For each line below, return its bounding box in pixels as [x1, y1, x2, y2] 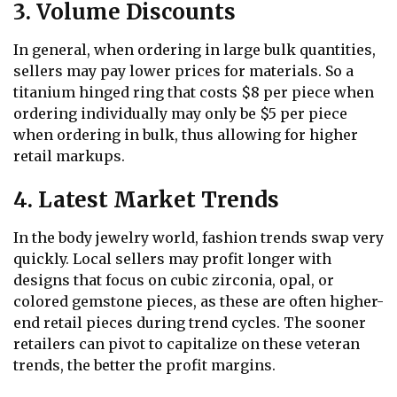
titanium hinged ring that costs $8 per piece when [13, 83, 374, 102]
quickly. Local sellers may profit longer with [13, 249, 331, 268]
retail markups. [13, 147, 128, 166]
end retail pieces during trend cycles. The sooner [13, 313, 366, 331]
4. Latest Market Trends [13, 185, 284, 214]
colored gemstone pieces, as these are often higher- [13, 292, 384, 310]
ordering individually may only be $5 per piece [13, 105, 347, 123]
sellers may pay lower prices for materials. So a [13, 62, 354, 81]
